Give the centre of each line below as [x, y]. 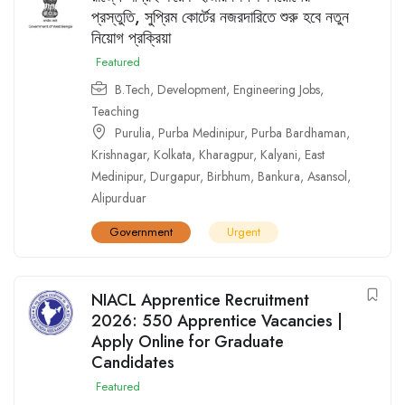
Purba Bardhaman [299, 132]
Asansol [327, 176]
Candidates [133, 362]
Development [192, 89]
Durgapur [175, 176]
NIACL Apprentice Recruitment [200, 300]
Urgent [244, 231]
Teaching [115, 111]
